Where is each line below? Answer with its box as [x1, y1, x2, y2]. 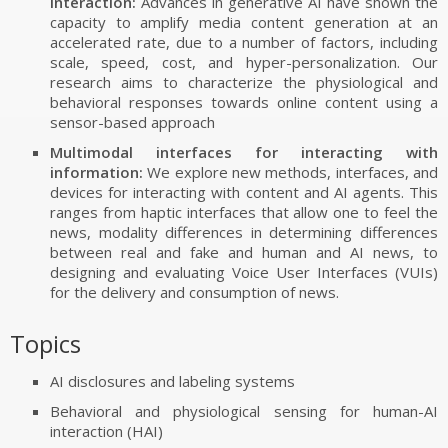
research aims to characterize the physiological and [50, 72, 438, 92]
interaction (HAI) [50, 421, 163, 441]
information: [50, 162, 143, 182]
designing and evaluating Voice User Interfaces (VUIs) [50, 262, 438, 282]
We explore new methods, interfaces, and [143, 162, 438, 182]
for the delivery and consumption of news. [50, 282, 339, 302]
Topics [10, 327, 81, 360]
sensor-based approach [50, 112, 215, 132]
